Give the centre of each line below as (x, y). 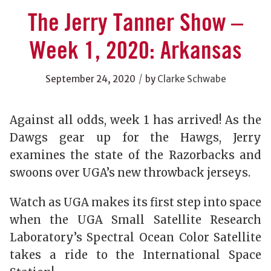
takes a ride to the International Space (135, 255)
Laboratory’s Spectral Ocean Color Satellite (135, 238)
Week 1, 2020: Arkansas (135, 52)
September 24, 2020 (90, 79)
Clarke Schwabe (191, 79)
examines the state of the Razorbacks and (135, 155)
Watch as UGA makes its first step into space (135, 203)
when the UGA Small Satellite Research (135, 220)
